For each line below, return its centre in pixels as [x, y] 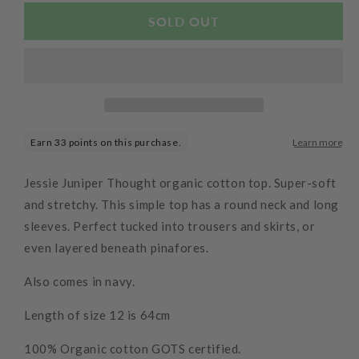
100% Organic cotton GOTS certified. [133, 349]
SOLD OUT [184, 22]
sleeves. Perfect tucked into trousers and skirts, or [170, 226]
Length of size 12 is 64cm [97, 315]
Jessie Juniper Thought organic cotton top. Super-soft [180, 183]
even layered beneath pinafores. [117, 248]
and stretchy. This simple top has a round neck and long [182, 205]
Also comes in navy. [80, 282]
